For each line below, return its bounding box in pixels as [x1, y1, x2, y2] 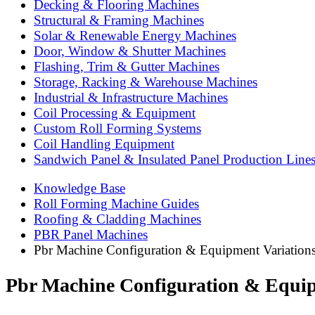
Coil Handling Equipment [34, 136, 174, 152]
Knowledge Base [34, 180, 125, 195]
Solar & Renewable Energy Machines [34, 28, 236, 44]
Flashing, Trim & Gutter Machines [34, 59, 219, 75]
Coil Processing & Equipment [34, 105, 195, 121]
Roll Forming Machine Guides [34, 195, 199, 211]
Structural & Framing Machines [34, 13, 204, 28]
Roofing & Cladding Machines [34, 211, 201, 226]
